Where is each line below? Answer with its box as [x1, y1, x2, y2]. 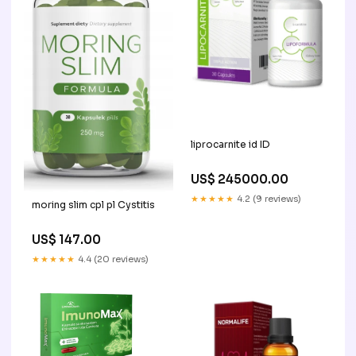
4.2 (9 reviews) [234, 192, 301, 204]
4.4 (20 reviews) [75, 253, 149, 265]
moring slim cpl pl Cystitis [32, 199, 155, 211]
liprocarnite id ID [191, 137, 270, 150]
